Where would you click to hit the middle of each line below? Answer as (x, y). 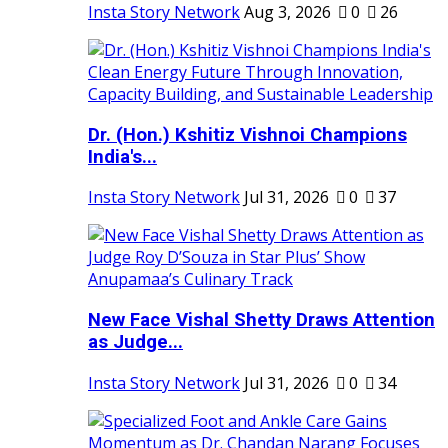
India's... (122, 156)
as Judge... (135, 342)
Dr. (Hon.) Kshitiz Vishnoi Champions (247, 134)
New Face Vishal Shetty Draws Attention (261, 320)
